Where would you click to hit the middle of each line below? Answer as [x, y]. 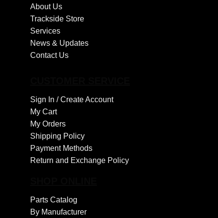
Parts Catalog [54, 200]
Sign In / [45, 100]
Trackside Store [57, 19]
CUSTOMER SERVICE [80, 81]
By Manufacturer [58, 212]
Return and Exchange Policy [80, 161]
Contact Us [49, 55]
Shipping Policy [57, 136]
